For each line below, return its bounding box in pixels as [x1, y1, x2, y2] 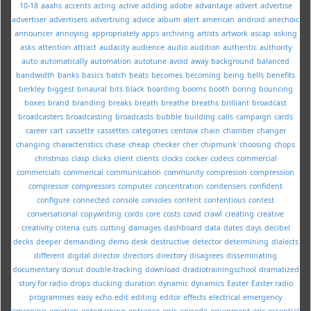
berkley [18, 83, 44, 94]
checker [153, 139, 180, 149]
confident [249, 180, 283, 191]
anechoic [268, 14, 299, 24]
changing [16, 139, 50, 149]
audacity [99, 42, 129, 52]
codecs [210, 153, 234, 163]
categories [131, 125, 168, 135]
